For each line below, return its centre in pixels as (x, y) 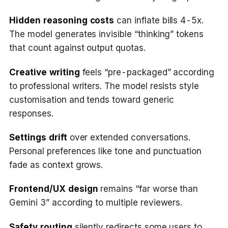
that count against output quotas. (77, 48)
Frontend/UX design (54, 189)
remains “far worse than (148, 189)
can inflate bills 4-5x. (159, 21)
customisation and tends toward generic (92, 99)
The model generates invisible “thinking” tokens (106, 34)
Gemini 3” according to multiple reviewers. (96, 203)
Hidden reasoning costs (62, 21)
